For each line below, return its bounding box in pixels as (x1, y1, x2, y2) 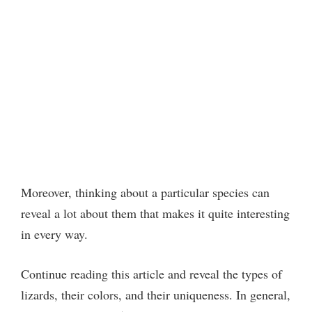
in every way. (21, 225, 88, 242)
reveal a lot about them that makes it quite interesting (21, 204, 290, 221)
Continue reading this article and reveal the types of (21, 265, 282, 282)
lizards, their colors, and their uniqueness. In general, (21, 286, 290, 303)
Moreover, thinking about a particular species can (21, 183, 270, 201)
